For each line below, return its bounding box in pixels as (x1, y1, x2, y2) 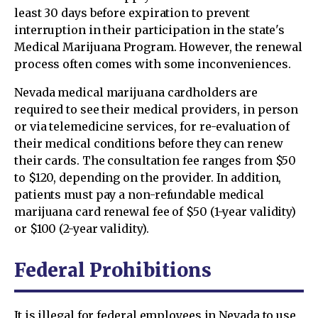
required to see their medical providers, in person (14, 102, 299, 116)
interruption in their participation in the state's (14, 23, 285, 37)
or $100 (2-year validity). (14, 221, 149, 236)
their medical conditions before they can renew (14, 136, 283, 150)
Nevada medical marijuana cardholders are (14, 85, 258, 99)
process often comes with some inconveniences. (14, 57, 291, 71)
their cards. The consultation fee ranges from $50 (14, 153, 297, 168)
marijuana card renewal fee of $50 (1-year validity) (14, 204, 297, 219)
